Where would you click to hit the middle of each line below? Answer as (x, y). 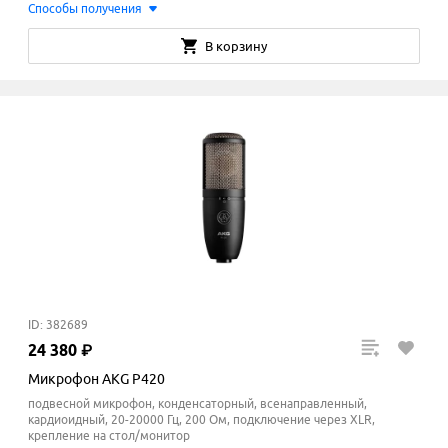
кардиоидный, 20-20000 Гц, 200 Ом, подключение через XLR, (201, 420)
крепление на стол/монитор (109, 436)
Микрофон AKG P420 (96, 379)
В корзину (236, 46)
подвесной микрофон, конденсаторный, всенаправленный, (197, 404)
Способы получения (85, 9)
